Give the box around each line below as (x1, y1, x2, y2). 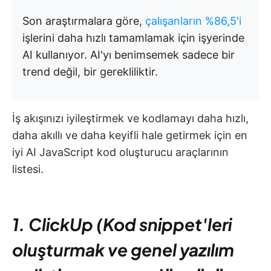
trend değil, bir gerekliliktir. (22, 65, 158, 78)
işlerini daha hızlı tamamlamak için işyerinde (22, 31, 244, 44)
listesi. (12, 163, 44, 175)
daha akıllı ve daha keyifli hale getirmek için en (12, 129, 247, 142)
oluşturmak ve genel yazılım (12, 239, 234, 260)
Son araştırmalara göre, (22, 15, 145, 27)
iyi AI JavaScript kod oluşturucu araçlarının (12, 146, 229, 158)
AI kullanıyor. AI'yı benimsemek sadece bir (22, 48, 235, 61)
